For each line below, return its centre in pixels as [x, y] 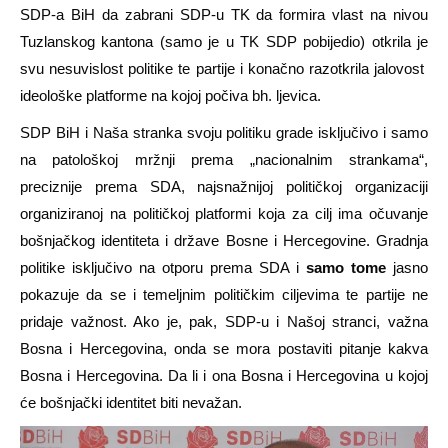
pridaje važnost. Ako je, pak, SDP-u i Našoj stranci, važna [224, 322]
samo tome [346, 268]
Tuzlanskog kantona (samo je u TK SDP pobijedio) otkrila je [224, 42]
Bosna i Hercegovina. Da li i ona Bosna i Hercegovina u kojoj [224, 376]
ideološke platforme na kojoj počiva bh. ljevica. [170, 96]
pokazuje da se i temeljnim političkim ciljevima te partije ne [224, 295]
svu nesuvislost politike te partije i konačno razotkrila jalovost [224, 69]
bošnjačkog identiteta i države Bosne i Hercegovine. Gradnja [224, 241]
